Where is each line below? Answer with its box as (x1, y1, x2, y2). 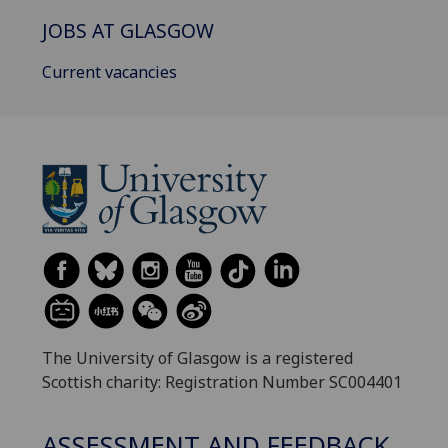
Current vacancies (42, 61, 177, 84)
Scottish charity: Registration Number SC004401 (42, 371, 402, 394)
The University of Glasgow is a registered (42, 347, 353, 370)
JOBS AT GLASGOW (42, 16, 214, 44)
